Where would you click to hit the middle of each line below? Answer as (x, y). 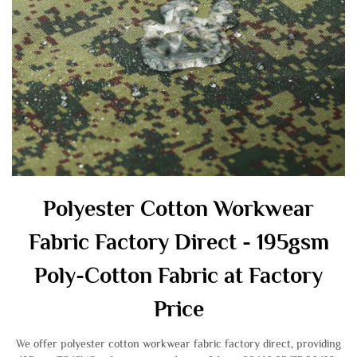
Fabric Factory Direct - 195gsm (178, 242)
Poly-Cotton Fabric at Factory (178, 275)
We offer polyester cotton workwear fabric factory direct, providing (178, 343)
